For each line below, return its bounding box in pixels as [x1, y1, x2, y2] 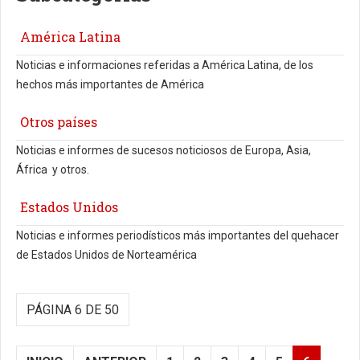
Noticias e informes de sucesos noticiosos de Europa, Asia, [16, 144, 311, 157]
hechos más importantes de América [16, 78, 204, 92]
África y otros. [16, 163, 92, 177]
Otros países [20, 113, 97, 131]
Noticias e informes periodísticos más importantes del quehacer [16, 229, 339, 243]
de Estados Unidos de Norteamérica [16, 248, 197, 262]
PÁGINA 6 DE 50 [27, 302, 119, 318]
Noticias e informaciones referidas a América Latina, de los [16, 59, 313, 72]
